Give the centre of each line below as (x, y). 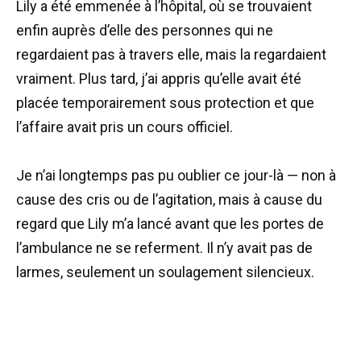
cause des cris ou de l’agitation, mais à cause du (169, 200)
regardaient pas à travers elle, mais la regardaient (171, 54)
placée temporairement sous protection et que (165, 102)
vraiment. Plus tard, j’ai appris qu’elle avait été (159, 78)
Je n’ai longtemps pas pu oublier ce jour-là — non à (176, 176)
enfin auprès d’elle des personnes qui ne (145, 30)
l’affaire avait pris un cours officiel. (124, 127)
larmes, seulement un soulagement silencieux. (165, 272)
